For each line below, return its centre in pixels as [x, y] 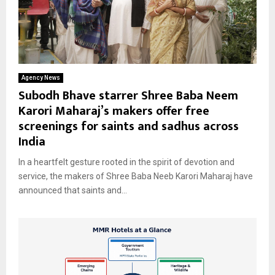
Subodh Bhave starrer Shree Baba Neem [128, 96]
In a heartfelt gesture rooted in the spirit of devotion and [126, 162]
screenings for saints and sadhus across [129, 127]
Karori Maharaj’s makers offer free [114, 111]
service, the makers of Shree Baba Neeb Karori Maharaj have [136, 176]
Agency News [41, 78]
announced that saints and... [73, 191]
